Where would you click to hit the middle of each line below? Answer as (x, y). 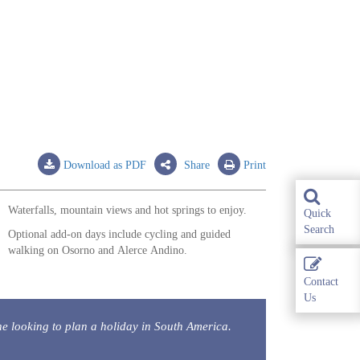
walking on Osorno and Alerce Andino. (98, 250)
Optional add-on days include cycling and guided (119, 234)
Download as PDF (103, 165)
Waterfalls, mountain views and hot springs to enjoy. (127, 210)
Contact (321, 282)
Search (319, 229)
